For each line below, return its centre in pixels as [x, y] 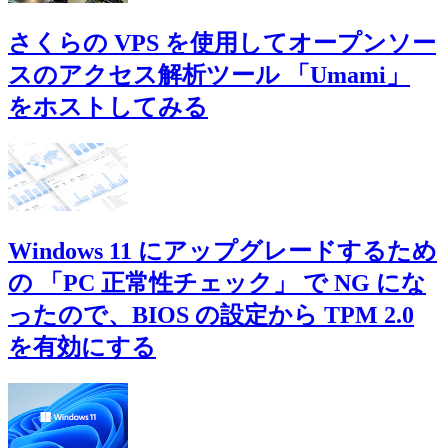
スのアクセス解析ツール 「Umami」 [209, 75]
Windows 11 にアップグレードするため [222, 251]
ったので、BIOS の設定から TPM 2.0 [211, 315]
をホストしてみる [108, 107]
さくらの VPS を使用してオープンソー [222, 43]
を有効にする [82, 347]
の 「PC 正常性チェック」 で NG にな [217, 283]
